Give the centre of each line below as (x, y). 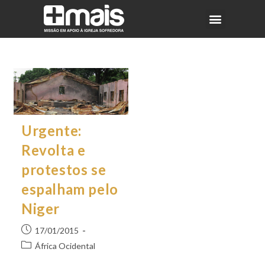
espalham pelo (70, 189)
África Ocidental (65, 245)
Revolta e (53, 150)
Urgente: (51, 130)
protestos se (64, 169)
